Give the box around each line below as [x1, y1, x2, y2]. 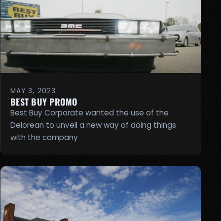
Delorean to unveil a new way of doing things [10, 119, 176, 130]
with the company [10, 132, 78, 143]
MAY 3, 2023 [10, 86, 56, 96]
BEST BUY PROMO [10, 95, 78, 108]
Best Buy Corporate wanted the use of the [10, 107, 169, 118]
